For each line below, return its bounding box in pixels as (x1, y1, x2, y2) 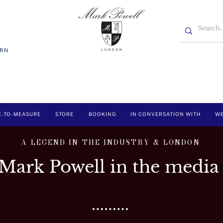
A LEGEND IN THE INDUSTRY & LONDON (21, 137, 200, 148)
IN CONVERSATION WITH (130, 111, 201, 117)
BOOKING (88, 111, 116, 117)
